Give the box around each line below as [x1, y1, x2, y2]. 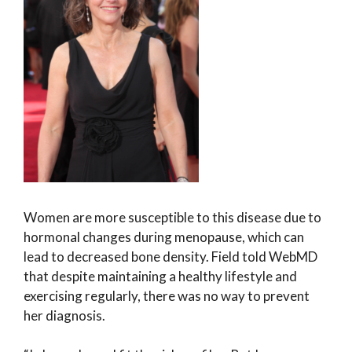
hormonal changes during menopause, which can [24, 228, 304, 245]
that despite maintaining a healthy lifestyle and [24, 267, 297, 284]
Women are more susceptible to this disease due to [24, 208, 321, 225]
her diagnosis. [24, 306, 105, 324]
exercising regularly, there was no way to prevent [24, 287, 310, 304]
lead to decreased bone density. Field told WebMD [24, 247, 317, 265]
